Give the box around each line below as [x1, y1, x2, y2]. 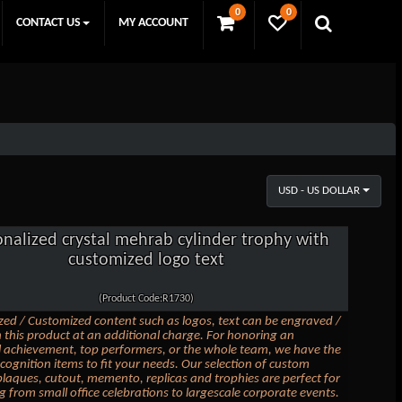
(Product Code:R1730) [98, 293, 194, 304]
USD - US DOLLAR [278, 184, 361, 197]
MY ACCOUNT [118, 16, 188, 30]
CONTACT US [16, 16, 81, 30]
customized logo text [67, 250, 224, 269]
